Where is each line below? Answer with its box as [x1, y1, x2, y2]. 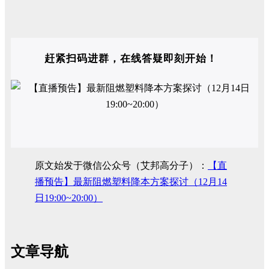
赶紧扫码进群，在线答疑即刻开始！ [44, 53, 217, 64]
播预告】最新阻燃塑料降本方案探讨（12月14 [35, 177, 227, 187]
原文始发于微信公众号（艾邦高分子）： [35, 160, 208, 171]
